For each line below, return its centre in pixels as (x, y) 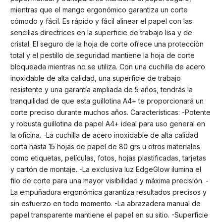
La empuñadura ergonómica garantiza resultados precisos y (109, 192)
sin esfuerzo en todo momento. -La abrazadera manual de (106, 204)
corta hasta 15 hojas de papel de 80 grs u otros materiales (105, 147)
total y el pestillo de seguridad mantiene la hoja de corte (103, 55)
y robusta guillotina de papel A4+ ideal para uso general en (108, 124)
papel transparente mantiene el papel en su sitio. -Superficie (109, 215)
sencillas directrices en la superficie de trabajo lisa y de (101, 33)
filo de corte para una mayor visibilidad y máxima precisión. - (110, 181)
